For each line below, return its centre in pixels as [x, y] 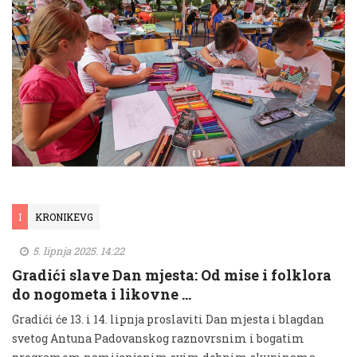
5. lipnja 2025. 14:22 [77, 251]
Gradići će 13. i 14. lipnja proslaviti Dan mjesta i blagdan [168, 319]
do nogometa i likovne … [102, 294]
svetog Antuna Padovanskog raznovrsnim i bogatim [158, 338]
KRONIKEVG [64, 216]
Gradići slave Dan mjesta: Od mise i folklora [172, 275]
